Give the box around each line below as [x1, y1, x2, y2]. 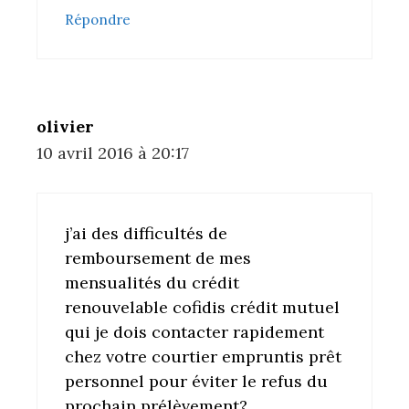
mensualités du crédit [65, 271, 239, 293]
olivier [37, 115, 94, 137]
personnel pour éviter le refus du [65, 370, 328, 392]
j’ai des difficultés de [65, 222, 227, 244]
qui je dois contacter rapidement [65, 320, 324, 342]
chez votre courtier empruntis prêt [65, 345, 341, 367]
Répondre [65, 10, 131, 28]
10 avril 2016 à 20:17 [37, 142, 189, 163]
